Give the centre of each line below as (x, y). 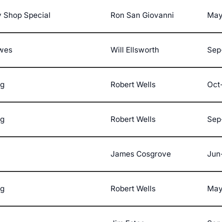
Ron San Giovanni (142, 15)
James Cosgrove (141, 154)
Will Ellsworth (135, 50)
